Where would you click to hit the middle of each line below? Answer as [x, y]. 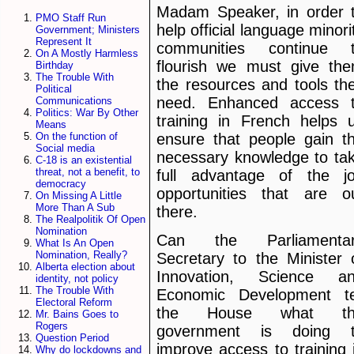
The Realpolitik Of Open [90, 220]
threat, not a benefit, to [88, 172]
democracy [61, 184]
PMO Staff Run [71, 18]
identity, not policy [77, 279]
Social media [65, 149]
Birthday [55, 66]
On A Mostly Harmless [87, 54]
